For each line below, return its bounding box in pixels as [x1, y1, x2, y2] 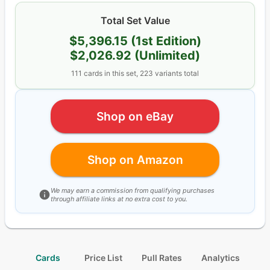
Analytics [201, 252, 240, 263]
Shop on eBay [96, 108, 174, 124]
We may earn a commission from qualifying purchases [51, 186, 215, 195]
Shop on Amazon [87, 152, 183, 167]
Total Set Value [100, 14, 170, 27]
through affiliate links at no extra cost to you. [51, 195, 187, 204]
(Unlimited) [131, 48, 200, 63]
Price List [84, 252, 122, 263]
